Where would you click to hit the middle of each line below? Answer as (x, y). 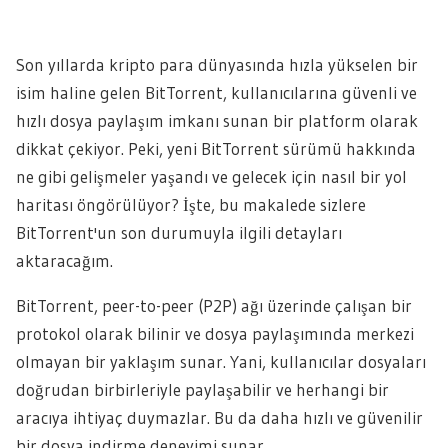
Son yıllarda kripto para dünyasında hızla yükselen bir (217, 64)
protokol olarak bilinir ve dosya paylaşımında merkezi (215, 333)
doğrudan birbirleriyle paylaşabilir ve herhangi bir (202, 389)
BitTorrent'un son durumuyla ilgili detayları (179, 232)
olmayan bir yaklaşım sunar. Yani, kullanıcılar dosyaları (221, 361)
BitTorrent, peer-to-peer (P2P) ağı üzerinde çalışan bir (214, 305)
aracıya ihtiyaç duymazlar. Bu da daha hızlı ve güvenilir (219, 417)
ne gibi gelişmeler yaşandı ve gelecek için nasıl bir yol (211, 176)
